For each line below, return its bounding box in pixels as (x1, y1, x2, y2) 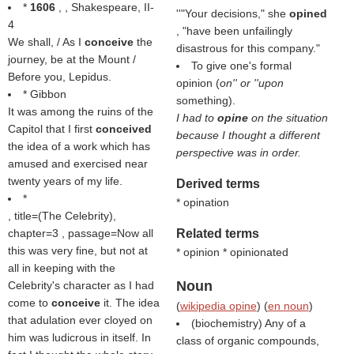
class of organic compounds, (175, 334, 319, 347)
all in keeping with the (8, 262, 115, 274)
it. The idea (104, 296, 160, 309)
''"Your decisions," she (175, 7, 289, 20)
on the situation (250, 111, 328, 124)
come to (8, 296, 51, 309)
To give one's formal (190, 59, 292, 72)
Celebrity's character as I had (8, 279, 154, 292)
